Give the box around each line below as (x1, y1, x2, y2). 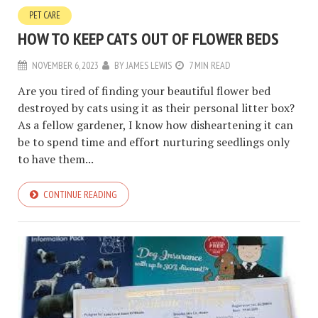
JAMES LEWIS (126, 58, 172, 72)
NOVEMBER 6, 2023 (32, 58, 99, 72)
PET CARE (29, 9, 60, 21)
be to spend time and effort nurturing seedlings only (18, 133, 290, 150)
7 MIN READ (189, 58, 231, 72)
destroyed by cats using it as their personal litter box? (18, 99, 295, 116)
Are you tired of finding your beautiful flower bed (18, 82, 270, 99)
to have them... (18, 150, 94, 167)
